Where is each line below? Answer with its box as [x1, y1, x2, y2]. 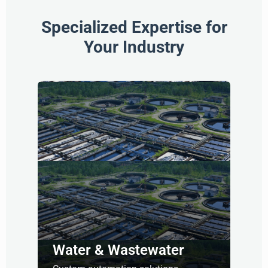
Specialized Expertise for [41, 17, 227, 37]
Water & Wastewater [53, 241, 184, 258]
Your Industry [84, 36, 184, 57]
